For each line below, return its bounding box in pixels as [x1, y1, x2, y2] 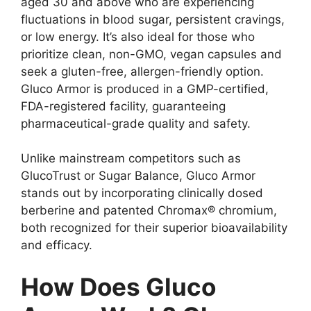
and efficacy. [21, 238, 92, 253]
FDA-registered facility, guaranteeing [21, 99, 226, 113]
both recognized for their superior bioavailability [21, 221, 287, 235]
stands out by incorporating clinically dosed [21, 186, 263, 201]
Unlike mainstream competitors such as [21, 151, 241, 166]
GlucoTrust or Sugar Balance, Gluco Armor [21, 169, 255, 183]
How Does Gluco [21, 271, 216, 301]
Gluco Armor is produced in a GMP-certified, [21, 81, 269, 96]
